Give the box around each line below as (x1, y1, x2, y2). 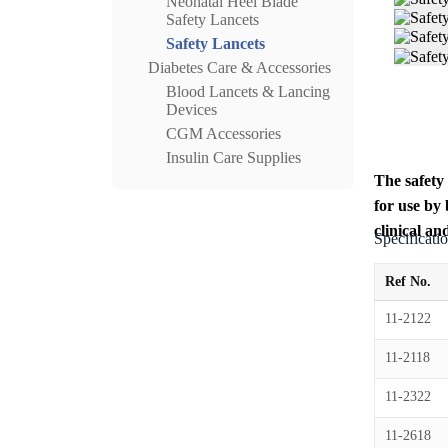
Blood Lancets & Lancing (166, 83, 330, 100)
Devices (166, 101, 217, 118)
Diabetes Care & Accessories (148, 59, 331, 76)
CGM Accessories (166, 125, 281, 142)
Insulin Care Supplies (166, 149, 301, 166)
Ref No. (385, 273, 432, 289)
